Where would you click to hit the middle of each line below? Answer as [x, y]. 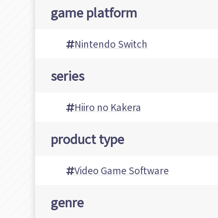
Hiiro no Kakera [108, 107]
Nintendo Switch [111, 44]
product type [87, 139]
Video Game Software [122, 171]
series [67, 75]
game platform [94, 12]
